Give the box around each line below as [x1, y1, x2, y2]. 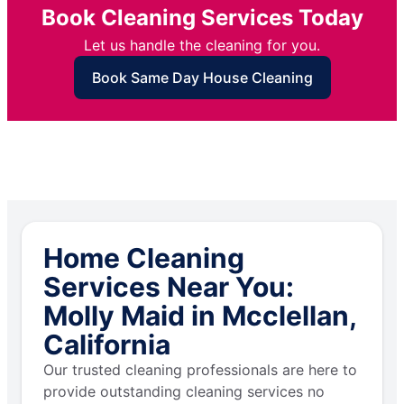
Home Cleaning [43, 242, 244, 275]
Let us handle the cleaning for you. [84, 36, 320, 55]
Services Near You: [43, 271, 294, 304]
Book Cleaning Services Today [41, 5, 363, 32]
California [43, 328, 170, 362]
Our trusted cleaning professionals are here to [43, 361, 357, 380]
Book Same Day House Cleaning [91, 69, 313, 87]
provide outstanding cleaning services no [43, 382, 325, 401]
